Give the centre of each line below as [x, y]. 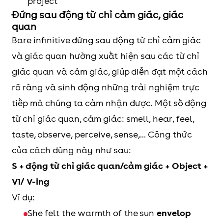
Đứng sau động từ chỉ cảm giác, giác [97, 15]
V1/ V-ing [30, 182]
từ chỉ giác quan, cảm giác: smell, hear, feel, [103, 119]
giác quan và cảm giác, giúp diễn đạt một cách [110, 72]
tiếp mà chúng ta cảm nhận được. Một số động [109, 103]
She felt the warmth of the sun [92, 213]
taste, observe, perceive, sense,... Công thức [102, 135]
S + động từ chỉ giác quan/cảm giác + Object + [110, 166]
